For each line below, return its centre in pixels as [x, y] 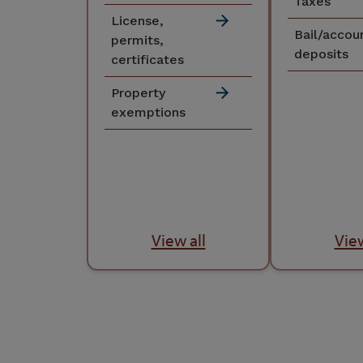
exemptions [148, 112]
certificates [147, 59]
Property [138, 92]
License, [137, 20]
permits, [137, 40]
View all [178, 240]
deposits [321, 53]
